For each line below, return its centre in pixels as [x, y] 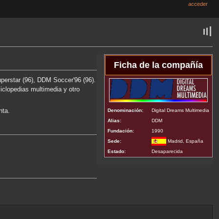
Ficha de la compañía [159, 65]
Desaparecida [167, 151]
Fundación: [121, 131]
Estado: [117, 151]
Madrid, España [185, 141]
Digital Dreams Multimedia [181, 110]
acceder [198, 4]
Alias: [115, 120]
